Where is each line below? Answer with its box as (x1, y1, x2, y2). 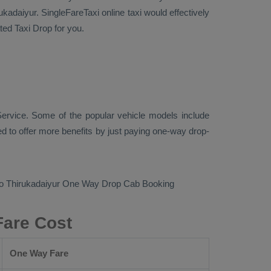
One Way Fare (10, 248, 68, 258)
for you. (52, 23, 84, 33)
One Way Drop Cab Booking (62, 178, 174, 189)
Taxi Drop (15, 23, 52, 33)
